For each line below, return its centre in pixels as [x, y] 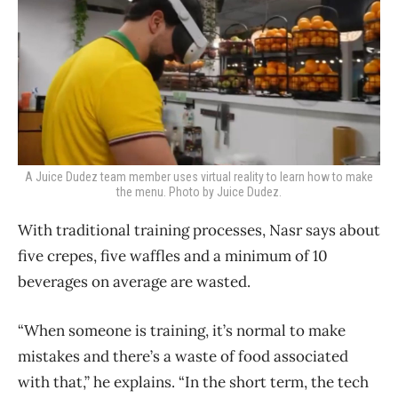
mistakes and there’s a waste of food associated [183, 356]
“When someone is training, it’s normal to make [182, 330]
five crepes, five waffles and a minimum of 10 [173, 255]
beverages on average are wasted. [134, 281]
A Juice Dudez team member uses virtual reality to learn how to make [199, 176]
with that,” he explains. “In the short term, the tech [193, 382]
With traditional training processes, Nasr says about [199, 230]
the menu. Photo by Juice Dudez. [199, 191]
